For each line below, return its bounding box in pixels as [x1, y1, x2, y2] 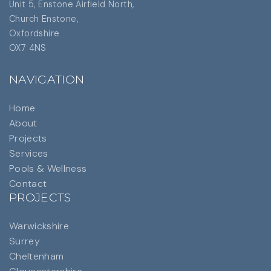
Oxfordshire [9, 27, 60, 39]
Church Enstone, [9, 13, 78, 24]
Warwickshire [9, 219, 70, 232]
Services [9, 146, 48, 160]
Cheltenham [9, 249, 64, 263]
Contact [9, 177, 47, 190]
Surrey [9, 234, 41, 247]
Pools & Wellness [9, 162, 87, 175]
